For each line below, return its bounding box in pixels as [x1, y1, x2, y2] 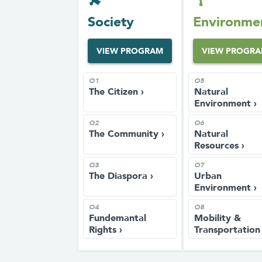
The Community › [89, 128, 164, 139]
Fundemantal [89, 212, 146, 223]
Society [88, 13, 134, 30]
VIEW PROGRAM [96, 46, 163, 56]
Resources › [194, 140, 244, 151]
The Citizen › [89, 86, 144, 97]
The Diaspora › [89, 170, 153, 181]
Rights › [89, 224, 122, 235]
